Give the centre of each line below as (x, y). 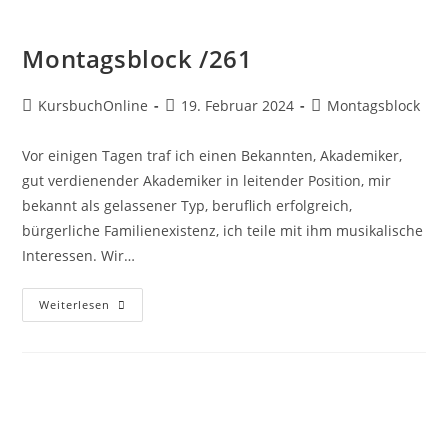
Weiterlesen (75, 304)
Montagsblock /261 (137, 58)
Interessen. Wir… (79, 255)
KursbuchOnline (93, 105)
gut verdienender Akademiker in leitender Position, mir (207, 180)
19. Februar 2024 (238, 105)
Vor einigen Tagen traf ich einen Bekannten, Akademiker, (212, 155)
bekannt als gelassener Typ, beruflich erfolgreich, (187, 205)
